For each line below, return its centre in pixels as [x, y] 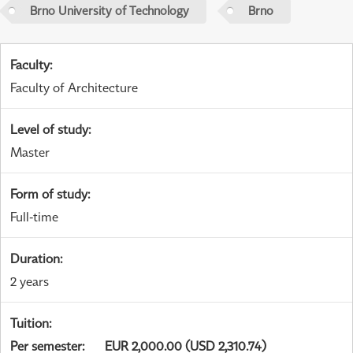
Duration [35, 259]
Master [30, 152]
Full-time [34, 217]
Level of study [49, 130]
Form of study [49, 194]
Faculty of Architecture [74, 88]
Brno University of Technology [109, 11]
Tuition [30, 323]
